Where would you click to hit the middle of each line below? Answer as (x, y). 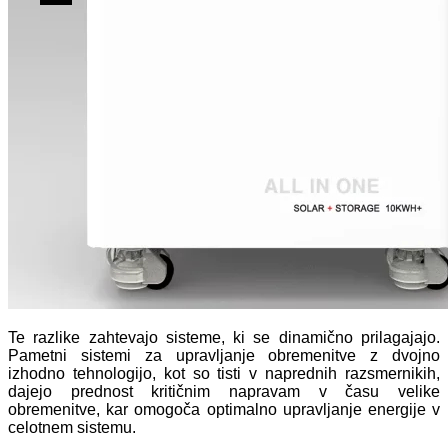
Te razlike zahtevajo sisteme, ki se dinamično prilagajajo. (224, 337)
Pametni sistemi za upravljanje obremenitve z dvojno (224, 355)
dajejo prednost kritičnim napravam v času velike (224, 391)
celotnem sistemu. (72, 427)
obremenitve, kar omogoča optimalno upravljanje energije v (224, 409)
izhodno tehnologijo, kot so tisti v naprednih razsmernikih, (224, 373)
